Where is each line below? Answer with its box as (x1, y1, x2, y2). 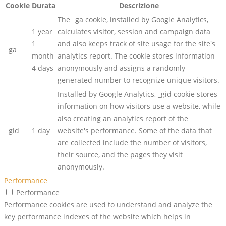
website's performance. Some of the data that (58, 126, 212, 136)
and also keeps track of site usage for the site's (58, 39, 215, 49)
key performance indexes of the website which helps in (4, 212, 191, 222)
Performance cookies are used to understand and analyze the (4, 200, 212, 210)
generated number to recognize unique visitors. (58, 75, 219, 85)
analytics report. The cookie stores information (58, 51, 215, 61)
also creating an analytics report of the (58, 114, 188, 124)
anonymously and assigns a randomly (58, 63, 185, 73)
